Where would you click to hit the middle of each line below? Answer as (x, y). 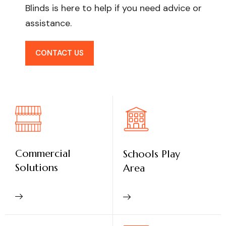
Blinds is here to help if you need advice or (114, 8)
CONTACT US (60, 53)
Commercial (43, 154)
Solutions (37, 168)
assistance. (48, 23)
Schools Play (152, 154)
